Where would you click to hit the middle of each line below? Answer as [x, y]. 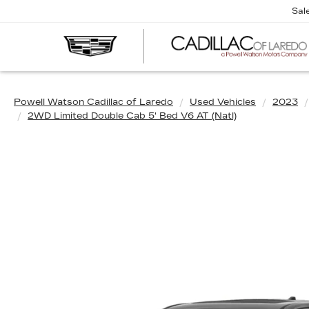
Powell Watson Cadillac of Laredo [93, 102]
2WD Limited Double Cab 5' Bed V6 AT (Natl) [132, 116]
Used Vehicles [223, 102]
